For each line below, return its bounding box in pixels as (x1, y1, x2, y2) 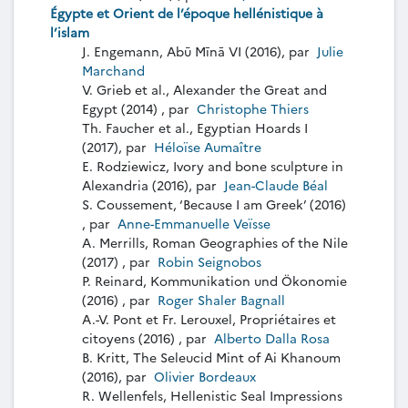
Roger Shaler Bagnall (154, 290, 289, 309)
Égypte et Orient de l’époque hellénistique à (50, 3, 323, 22)
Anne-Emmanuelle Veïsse (114, 213, 274, 232)
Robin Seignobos (154, 251, 265, 270)
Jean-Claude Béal (220, 175, 331, 194)
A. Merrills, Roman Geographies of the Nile (82, 232, 348, 251)
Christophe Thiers (193, 98, 312, 117)
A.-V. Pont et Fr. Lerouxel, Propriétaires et (82, 309, 336, 328)
